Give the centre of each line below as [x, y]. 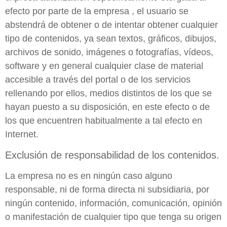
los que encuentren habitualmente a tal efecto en [104, 121]
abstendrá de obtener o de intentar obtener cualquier [111, 25]
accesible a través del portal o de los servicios [98, 80]
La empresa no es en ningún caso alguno [89, 176]
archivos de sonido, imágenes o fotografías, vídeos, [109, 52]
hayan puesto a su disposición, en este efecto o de [107, 107]
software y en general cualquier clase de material [104, 66]
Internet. [22, 135]
